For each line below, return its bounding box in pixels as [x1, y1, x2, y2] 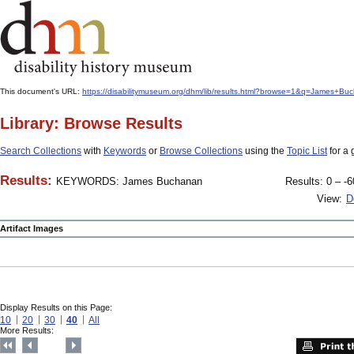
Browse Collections [160, 145, 243, 156]
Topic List [287, 145, 327, 156]
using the [243, 145, 287, 156]
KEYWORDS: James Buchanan [56, 175, 202, 187]
